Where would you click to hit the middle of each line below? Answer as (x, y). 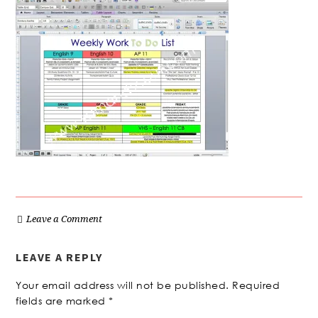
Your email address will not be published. (122, 285)
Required (256, 285)
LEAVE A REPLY (59, 257)
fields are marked (62, 301)
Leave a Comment (65, 219)
